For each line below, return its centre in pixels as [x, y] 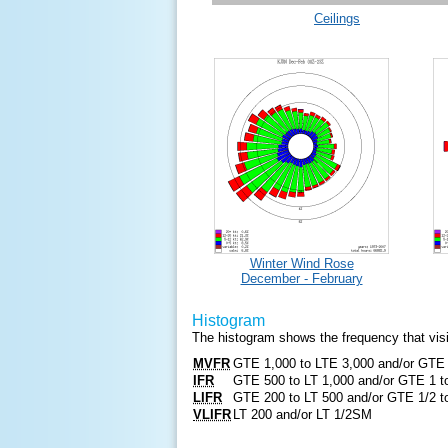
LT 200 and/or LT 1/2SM [302, 414]
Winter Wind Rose [301, 263]
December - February [301, 278]
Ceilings [337, 18]
